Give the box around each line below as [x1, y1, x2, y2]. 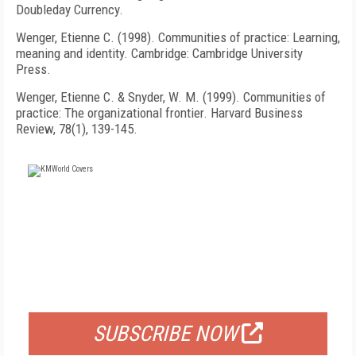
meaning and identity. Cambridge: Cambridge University [16, 45, 303, 61]
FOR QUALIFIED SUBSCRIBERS [98, 284, 258, 300]
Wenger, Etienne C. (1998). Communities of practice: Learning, [16, 29, 340, 45]
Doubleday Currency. [16, 2, 123, 17]
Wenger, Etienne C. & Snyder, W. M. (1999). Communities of [16, 89, 326, 105]
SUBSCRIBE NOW [93, 321, 238, 346]
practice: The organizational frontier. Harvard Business [16, 105, 303, 121]
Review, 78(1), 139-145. [16, 121, 137, 137]
